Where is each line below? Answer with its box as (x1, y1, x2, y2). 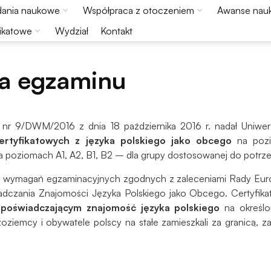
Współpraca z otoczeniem (82, 4, 194, 16)
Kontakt (100, 25, 132, 37)
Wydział (54, 25, 88, 37)
